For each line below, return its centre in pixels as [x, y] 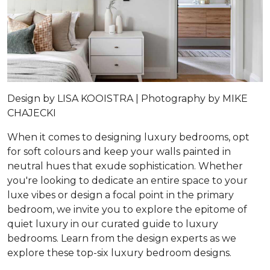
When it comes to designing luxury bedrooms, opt [128, 137]
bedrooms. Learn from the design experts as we [122, 238]
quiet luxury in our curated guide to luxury [113, 224]
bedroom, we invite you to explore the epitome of [127, 209]
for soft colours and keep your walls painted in [119, 151]
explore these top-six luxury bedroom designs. [121, 253]
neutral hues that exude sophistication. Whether [125, 166]
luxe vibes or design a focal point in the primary [121, 195]
